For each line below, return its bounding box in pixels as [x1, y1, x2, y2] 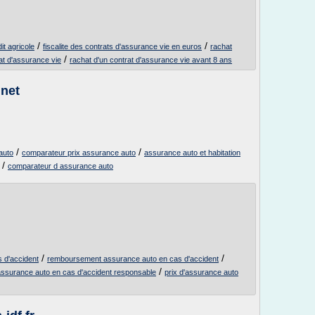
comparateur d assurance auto [8, 162, 113, 170]
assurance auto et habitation [144, 148, 240, 157]
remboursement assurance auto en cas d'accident [47, 255, 219, 263]
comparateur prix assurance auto [22, 148, 136, 157]
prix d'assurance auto [165, 268, 238, 276]
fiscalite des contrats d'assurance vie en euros [43, 42, 202, 51]
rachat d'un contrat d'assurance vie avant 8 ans [70, 56, 232, 64]
